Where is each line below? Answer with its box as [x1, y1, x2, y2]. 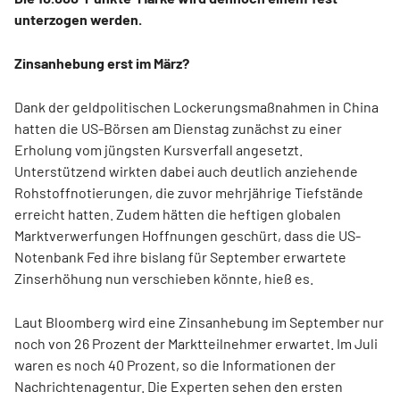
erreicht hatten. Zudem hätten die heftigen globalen [14, 204, 341, 222]
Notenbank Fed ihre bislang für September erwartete [14, 247, 346, 265]
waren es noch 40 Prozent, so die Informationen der [14, 355, 336, 373]
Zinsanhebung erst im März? [14, 54, 189, 71]
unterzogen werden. [14, 10, 142, 28]
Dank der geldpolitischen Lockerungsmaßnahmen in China [14, 97, 379, 115]
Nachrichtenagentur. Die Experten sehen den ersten [14, 377, 343, 395]
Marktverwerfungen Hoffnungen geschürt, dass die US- [14, 226, 361, 244]
